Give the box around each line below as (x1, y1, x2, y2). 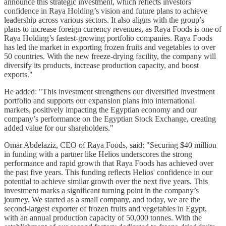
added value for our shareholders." (4, 123, 114, 132)
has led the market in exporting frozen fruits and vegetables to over (4, 42, 215, 51)
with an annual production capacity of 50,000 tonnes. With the (4, 213, 202, 222)
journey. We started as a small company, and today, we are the (4, 195, 200, 204)
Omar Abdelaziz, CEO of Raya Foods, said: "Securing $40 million (4, 140, 216, 149)
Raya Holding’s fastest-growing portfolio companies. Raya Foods (4, 33, 212, 42)
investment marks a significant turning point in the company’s (4, 186, 199, 195)
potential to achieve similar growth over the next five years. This (4, 177, 208, 186)
